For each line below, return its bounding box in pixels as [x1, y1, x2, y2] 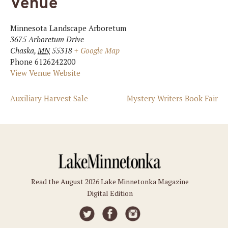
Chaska [10, 45, 34, 55]
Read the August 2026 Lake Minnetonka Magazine [31, 176, 189, 186]
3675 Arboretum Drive [10, 34, 84, 44]
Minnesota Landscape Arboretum [10, 23, 126, 33]
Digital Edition [87, 188, 133, 198]
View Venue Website [10, 68, 80, 78]
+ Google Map [74, 45, 120, 55]
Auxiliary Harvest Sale [10, 93, 88, 103]
